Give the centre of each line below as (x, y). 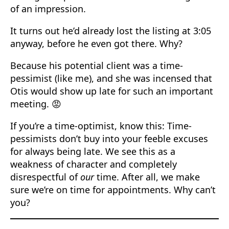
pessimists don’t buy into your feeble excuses (109, 139)
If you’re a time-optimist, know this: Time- (101, 126)
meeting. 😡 (36, 104)
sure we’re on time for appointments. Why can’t (113, 190)
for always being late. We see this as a (93, 151)
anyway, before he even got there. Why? (98, 43)
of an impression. (49, 9)
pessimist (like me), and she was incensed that (111, 78)
